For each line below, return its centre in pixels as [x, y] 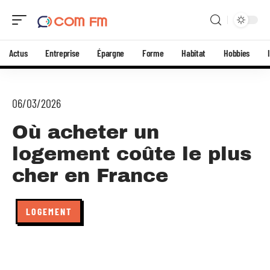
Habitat [194, 53]
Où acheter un [86, 132]
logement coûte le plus [132, 154]
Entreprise [62, 53]
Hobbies [237, 53]
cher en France [90, 176]
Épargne [111, 53]
